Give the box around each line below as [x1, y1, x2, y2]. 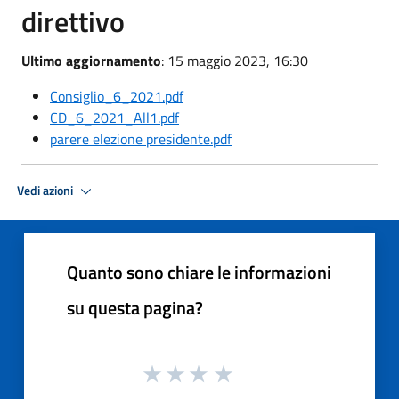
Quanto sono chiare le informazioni [67, 258, 331, 286]
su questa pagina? [67, 294, 203, 322]
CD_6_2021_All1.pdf [50, 107, 179, 128]
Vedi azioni [17, 180, 76, 200]
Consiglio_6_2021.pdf [50, 85, 183, 107]
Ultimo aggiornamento [21, 50, 161, 71]
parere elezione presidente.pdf [50, 128, 232, 150]
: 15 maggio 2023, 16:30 [161, 50, 308, 71]
